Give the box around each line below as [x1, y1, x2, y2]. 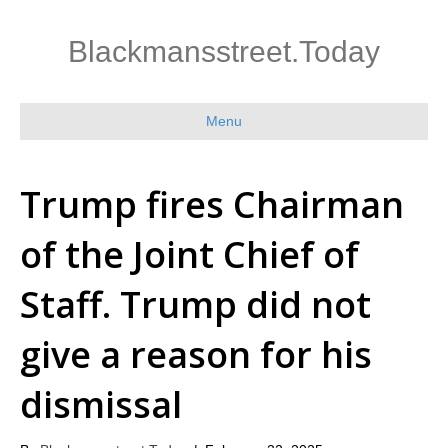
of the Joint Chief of [20, 230, 359, 279]
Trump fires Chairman [20, 180, 404, 229]
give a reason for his [20, 330, 372, 379]
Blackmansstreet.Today [68, 35, 380, 68]
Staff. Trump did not [20, 280, 371, 329]
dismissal [20, 380, 182, 429]
